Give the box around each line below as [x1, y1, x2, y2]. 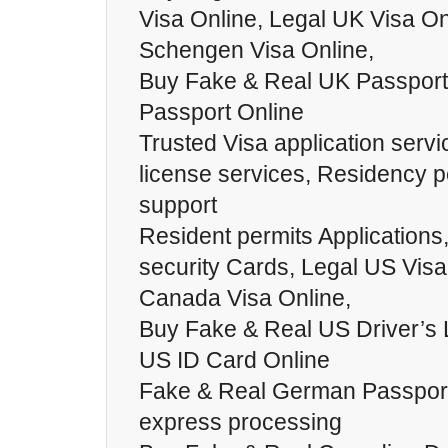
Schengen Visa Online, [139, 37, 374, 63]
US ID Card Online [139, 347, 330, 373]
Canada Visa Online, [139, 285, 351, 311]
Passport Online [139, 99, 304, 125]
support [139, 192, 217, 218]
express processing [139, 409, 342, 435]
